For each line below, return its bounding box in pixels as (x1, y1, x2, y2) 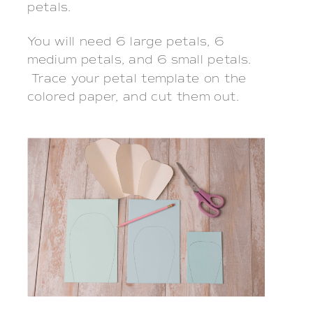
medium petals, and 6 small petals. (27, 52, 252, 68)
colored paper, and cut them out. (27, 89, 240, 105)
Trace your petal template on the (27, 71, 247, 87)
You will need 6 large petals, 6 (27, 34, 225, 49)
